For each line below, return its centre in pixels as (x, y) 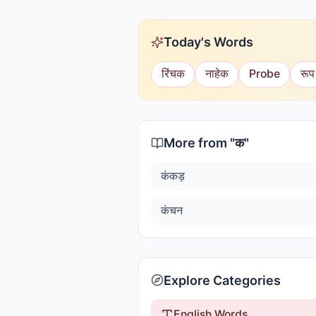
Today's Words (208, 42)
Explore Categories (222, 280)
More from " (199, 143)
